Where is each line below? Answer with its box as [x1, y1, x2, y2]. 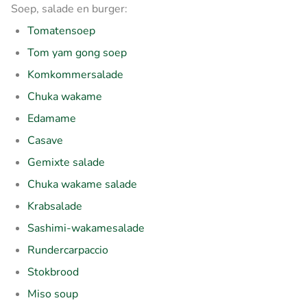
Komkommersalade [27, 66, 123, 82]
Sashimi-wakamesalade [27, 220, 145, 236]
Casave [27, 132, 63, 148]
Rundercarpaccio [27, 242, 108, 258]
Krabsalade [27, 198, 82, 214]
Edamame [27, 110, 76, 126]
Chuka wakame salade [27, 176, 137, 192]
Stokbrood [27, 264, 79, 280]
